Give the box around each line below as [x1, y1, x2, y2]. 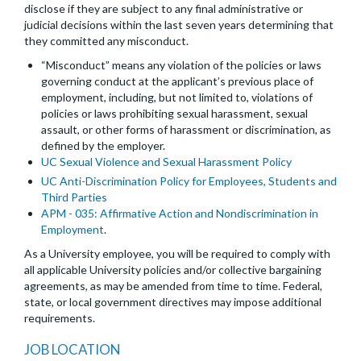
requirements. [24, 311, 95, 326]
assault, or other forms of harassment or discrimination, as [41, 122, 331, 137]
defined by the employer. [41, 139, 165, 153]
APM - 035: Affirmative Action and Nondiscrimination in [41, 206, 318, 221]
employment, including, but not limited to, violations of [41, 90, 313, 105]
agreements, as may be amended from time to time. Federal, [24, 279, 322, 293]
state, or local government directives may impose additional [24, 295, 322, 309]
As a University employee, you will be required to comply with [24, 247, 330, 261]
